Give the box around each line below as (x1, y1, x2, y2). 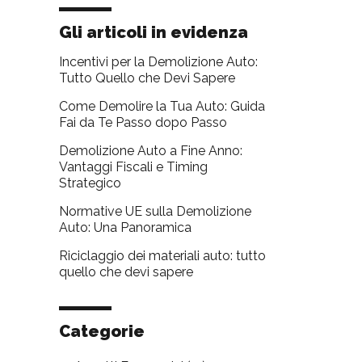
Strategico (58, 175, 121, 192)
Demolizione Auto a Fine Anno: (58, 143, 242, 159)
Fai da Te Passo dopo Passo (58, 115, 227, 131)
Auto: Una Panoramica (58, 220, 192, 236)
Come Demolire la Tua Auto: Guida (58, 99, 265, 115)
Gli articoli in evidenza (58, 23, 248, 43)
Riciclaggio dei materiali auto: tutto (58, 248, 266, 264)
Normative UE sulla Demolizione (58, 204, 251, 220)
